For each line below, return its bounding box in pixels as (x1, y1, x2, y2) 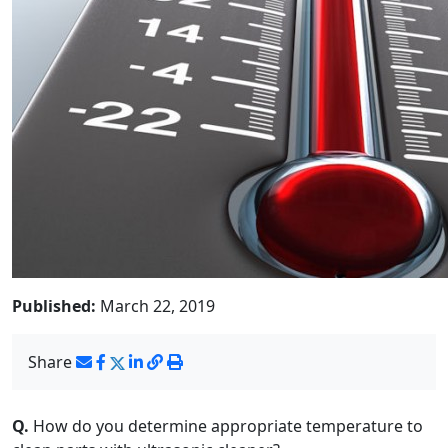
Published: (12, 295, 96, 317)
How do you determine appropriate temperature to (29, 415, 423, 437)
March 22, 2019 (96, 295, 215, 317)
